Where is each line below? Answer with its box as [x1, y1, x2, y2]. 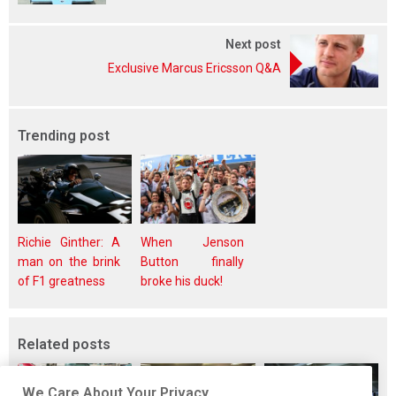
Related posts [18, 336, 110, 353]
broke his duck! [141, 274, 224, 288]
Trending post [18, 127, 110, 145]
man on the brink [18, 255, 121, 269]
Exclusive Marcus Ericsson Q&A [108, 61, 281, 76]
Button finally [141, 255, 244, 269]
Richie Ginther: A [18, 235, 121, 249]
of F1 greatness [18, 274, 105, 288]
